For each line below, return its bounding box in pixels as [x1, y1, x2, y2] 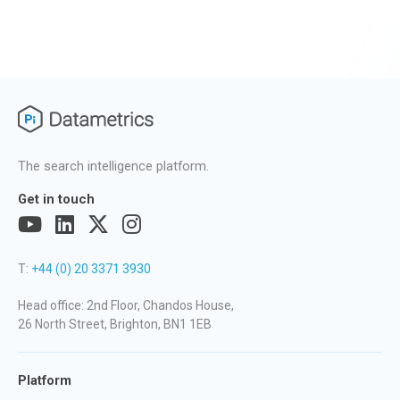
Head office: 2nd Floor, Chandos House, [18, 297, 234, 312]
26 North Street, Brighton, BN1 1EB [18, 316, 212, 331]
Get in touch [18, 190, 95, 207]
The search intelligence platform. [18, 157, 209, 174]
